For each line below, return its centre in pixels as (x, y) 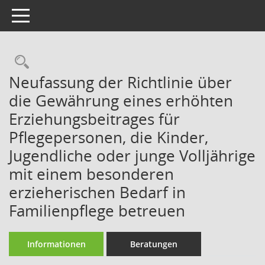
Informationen (56, 244)
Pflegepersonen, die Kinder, (109, 137)
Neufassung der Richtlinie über (120, 82)
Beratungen (154, 244)
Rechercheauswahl (90, 62)
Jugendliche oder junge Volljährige (132, 156)
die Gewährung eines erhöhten (121, 101)
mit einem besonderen (91, 174)
